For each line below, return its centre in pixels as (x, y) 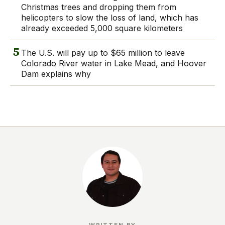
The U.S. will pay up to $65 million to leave (103, 52)
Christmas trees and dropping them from (99, 7)
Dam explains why (56, 74)
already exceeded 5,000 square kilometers (102, 28)
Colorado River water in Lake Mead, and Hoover (114, 63)
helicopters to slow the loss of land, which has (110, 17)
